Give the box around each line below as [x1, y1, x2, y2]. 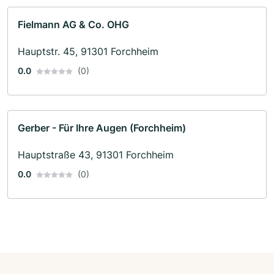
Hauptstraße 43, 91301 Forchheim [18, 148, 174, 161]
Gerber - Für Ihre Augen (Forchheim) [18, 121, 186, 134]
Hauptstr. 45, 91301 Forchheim [18, 45, 158, 57]
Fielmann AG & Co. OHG [18, 18, 129, 31]
